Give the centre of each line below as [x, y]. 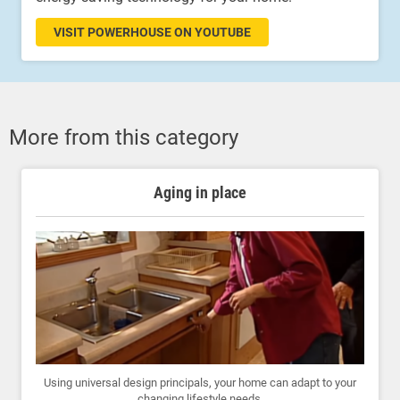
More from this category [124, 137]
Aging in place [200, 192]
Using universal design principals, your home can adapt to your [200, 383]
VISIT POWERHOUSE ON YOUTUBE [152, 32]
